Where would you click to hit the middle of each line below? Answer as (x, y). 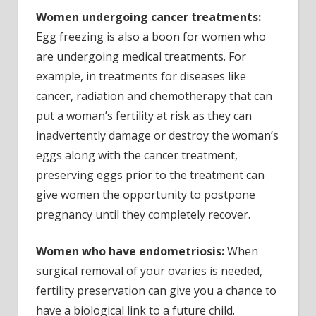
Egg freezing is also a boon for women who (151, 36)
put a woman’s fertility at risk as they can (144, 115)
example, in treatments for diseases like (141, 76)
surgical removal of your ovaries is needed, (149, 271)
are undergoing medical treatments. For (141, 56)
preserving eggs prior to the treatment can (150, 175)
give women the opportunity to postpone (146, 194)
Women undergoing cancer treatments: (148, 17)
